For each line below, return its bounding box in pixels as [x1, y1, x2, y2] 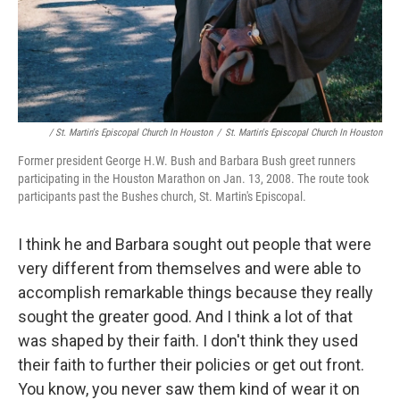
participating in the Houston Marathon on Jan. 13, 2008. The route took [18, 171, 369, 186]
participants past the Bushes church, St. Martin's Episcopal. [18, 188, 306, 204]
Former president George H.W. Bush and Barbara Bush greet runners [18, 153, 355, 168]
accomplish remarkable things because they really [18, 282, 373, 302]
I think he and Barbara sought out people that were [18, 234, 371, 254]
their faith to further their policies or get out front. [18, 354, 364, 374]
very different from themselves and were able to [18, 258, 361, 278]
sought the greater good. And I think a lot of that [18, 306, 353, 326]
